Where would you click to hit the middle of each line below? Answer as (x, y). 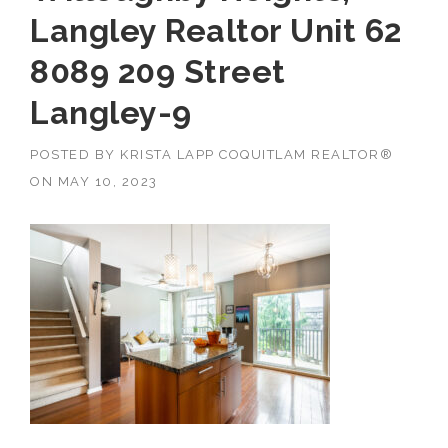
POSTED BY (75, 154)
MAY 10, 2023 (107, 181)
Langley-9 (111, 112)
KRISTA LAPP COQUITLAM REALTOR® (256, 154)
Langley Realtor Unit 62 (216, 30)
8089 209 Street (158, 71)
